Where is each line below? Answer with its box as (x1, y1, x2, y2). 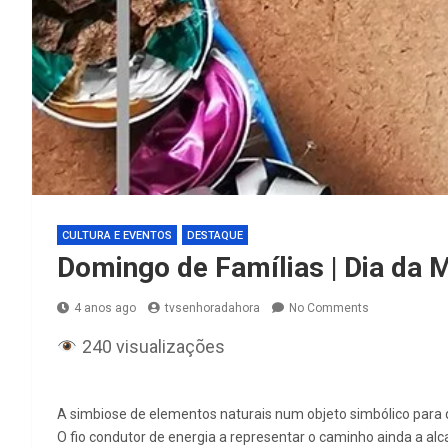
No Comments (289, 301, 369, 316)
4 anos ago (74, 301, 136, 316)
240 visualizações (77, 336, 225, 358)
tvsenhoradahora (165, 301, 260, 316)
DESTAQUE (187, 229, 243, 243)
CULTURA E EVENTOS (62, 229, 172, 243)
